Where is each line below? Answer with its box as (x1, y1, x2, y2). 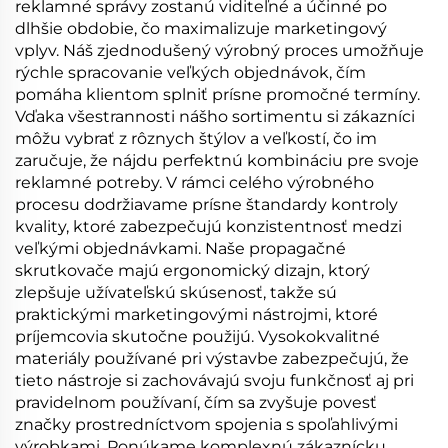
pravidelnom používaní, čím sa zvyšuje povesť (15, 393, 377, 412)
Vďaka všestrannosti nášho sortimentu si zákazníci (15, 107, 415, 126)
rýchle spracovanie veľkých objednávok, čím (15, 63, 366, 82)
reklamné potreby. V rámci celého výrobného (15, 173, 374, 192)
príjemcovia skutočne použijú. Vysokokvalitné (15, 327, 380, 346)
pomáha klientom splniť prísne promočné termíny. (15, 85, 420, 104)
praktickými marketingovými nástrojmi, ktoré (15, 305, 378, 324)
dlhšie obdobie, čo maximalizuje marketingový (15, 19, 387, 38)
